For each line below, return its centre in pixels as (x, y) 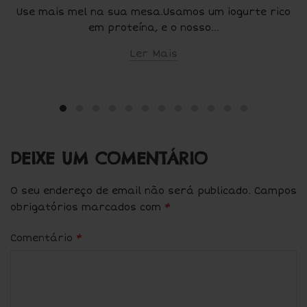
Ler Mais (153, 53)
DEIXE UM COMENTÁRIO (109, 159)
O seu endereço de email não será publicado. (131, 191)
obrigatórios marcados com (87, 208)
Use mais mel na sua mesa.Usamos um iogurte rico (153, 12)
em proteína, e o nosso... (153, 27)
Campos (275, 191)
